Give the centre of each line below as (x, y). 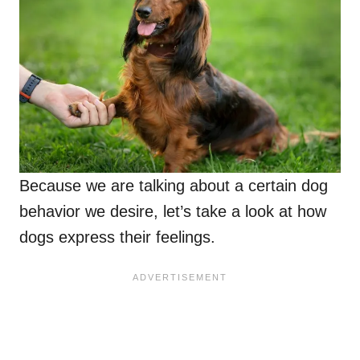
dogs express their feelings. (117, 237)
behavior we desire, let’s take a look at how (173, 212)
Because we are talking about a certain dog (174, 186)
